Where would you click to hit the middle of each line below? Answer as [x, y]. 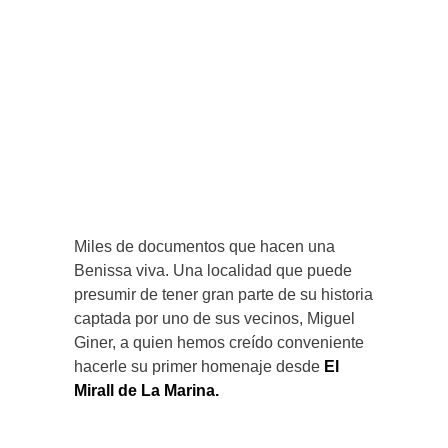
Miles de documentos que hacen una [204, 247]
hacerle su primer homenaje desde [199, 367]
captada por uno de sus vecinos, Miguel [214, 319]
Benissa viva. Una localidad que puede [213, 271]
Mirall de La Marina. [146, 391]
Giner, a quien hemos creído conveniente [219, 343]
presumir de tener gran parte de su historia [223, 295]
